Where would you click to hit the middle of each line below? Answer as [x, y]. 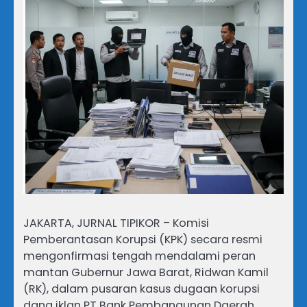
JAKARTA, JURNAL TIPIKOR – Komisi [116, 223]
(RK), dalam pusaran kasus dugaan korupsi [142, 289]
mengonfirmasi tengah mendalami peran [139, 256]
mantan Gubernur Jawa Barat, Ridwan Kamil [146, 273]
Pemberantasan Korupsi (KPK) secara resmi [143, 240]
